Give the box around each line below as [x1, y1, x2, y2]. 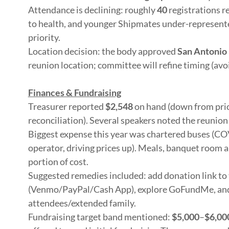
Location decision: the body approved [28, 45, 177, 57]
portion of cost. [28, 156, 88, 167]
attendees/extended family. [28, 197, 136, 209]
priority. [28, 32, 60, 43]
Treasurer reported [28, 101, 105, 112]
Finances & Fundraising [28, 87, 121, 98]
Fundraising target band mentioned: [28, 211, 172, 222]
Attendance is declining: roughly [28, 4, 157, 15]
